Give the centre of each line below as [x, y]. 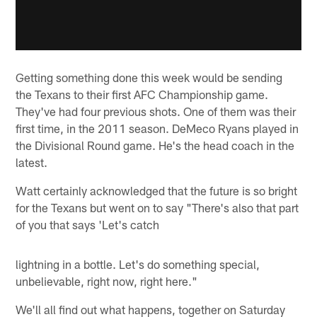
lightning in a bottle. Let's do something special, [138, 264]
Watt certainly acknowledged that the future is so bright [157, 191]
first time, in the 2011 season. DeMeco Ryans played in [157, 128]
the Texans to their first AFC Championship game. [142, 94]
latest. [32, 162]
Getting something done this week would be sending [149, 77]
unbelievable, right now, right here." [107, 281]
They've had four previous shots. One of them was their [156, 111]
